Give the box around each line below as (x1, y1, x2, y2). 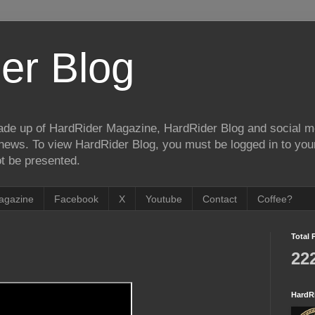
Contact (202, 193, 237, 205)
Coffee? (257, 193, 292, 205)
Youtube (146, 193, 182, 205)
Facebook (54, 193, 98, 205)
